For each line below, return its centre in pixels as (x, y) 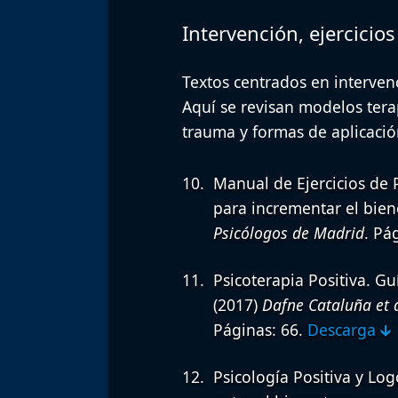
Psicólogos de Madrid (288, 233)
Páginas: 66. (260, 330)
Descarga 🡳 (349, 330)
